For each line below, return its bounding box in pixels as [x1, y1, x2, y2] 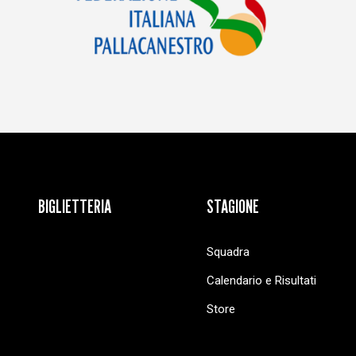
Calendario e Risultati [207, 273, 316, 288]
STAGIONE [207, 195, 259, 218]
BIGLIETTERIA [38, 195, 111, 218]
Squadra [207, 245, 250, 259]
